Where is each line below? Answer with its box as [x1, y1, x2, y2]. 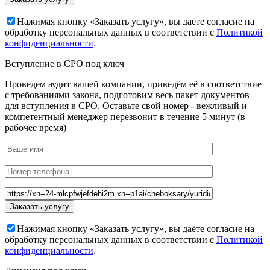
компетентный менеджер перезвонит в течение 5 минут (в [5, 111, 245, 122]
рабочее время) [5, 122, 66, 133]
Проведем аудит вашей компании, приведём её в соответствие [5, 79, 262, 90]
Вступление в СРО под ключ [5, 58, 124, 69]
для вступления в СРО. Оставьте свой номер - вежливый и [5, 101, 247, 111]
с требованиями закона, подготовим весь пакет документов [5, 90, 250, 101]
